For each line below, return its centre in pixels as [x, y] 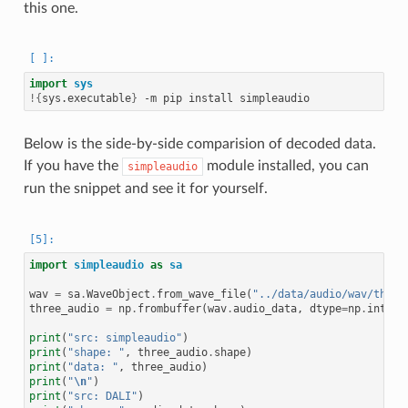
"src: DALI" [102, 396]
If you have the [72, 166]
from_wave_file [201, 294]
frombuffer [169, 308]
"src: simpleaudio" [124, 337]
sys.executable [86, 99]
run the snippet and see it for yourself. [145, 189]
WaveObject [118, 294]
